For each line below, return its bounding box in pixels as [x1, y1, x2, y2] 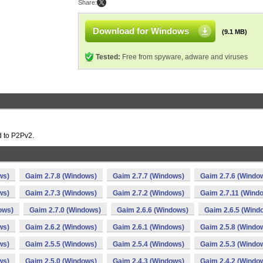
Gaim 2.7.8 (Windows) [25, 172, 97, 180]
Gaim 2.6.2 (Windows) [25, 223, 97, 231]
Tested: [96, 53, 120, 61]
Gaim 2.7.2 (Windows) [113, 189, 184, 197]
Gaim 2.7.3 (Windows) [25, 189, 97, 197]
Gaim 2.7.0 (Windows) [29, 206, 101, 214]
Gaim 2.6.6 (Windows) [117, 206, 188, 214]
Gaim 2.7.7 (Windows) [113, 172, 184, 180]
